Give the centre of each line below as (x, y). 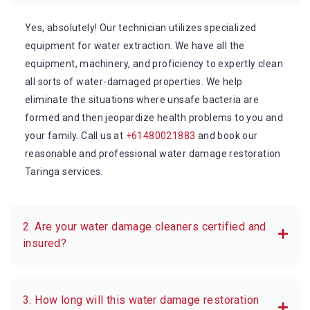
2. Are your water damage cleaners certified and (145, 227)
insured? (45, 244)
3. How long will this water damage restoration (141, 300)
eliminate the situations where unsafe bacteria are (142, 100)
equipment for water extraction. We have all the (135, 46)
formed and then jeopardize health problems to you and (154, 118)
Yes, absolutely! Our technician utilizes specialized (141, 28)
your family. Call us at (75, 136)
